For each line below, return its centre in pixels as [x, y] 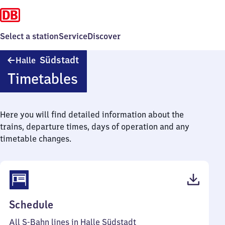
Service [73, 36]
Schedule [31, 205]
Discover [104, 36]
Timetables [42, 79]
